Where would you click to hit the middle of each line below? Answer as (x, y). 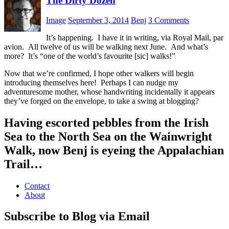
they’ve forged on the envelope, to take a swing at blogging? (101, 101)
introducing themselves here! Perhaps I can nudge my (91, 82)
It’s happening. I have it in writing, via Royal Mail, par (135, 37)
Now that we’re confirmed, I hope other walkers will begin (99, 73)
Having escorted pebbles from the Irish (106, 122)
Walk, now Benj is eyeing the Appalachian (114, 150)
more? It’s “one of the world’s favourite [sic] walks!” (90, 56)
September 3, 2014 (98, 20)
